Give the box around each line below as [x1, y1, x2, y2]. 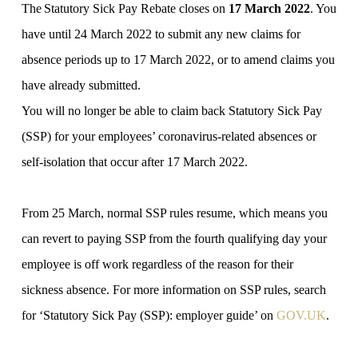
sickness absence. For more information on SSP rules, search [21, 283, 326, 297]
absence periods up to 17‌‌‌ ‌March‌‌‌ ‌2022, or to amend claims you [21, 53, 335, 67]
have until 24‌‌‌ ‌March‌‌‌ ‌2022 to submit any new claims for [21, 27, 300, 42]
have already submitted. [21, 78, 144, 93]
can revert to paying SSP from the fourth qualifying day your [21, 232, 327, 246]
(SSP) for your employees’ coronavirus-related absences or [21, 129, 316, 144]
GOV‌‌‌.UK [276, 308, 326, 323]
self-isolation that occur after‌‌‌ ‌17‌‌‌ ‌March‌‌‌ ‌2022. [21, 155, 248, 169]
